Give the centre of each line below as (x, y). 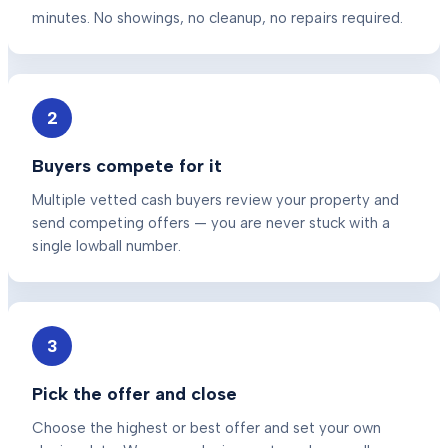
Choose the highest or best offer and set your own (206, 428)
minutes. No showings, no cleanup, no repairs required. (217, 18)
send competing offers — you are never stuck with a (211, 223)
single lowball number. (106, 246)
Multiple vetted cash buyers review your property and (215, 200)
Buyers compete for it (127, 166)
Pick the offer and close (134, 394)
